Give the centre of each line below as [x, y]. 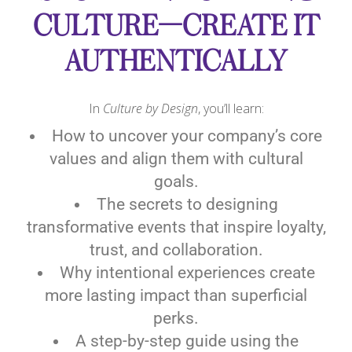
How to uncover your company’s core [187, 136]
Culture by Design [150, 108]
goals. [176, 181]
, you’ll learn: [231, 108]
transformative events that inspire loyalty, [176, 227]
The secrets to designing [187, 204]
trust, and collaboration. [176, 250]
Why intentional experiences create [187, 273]
